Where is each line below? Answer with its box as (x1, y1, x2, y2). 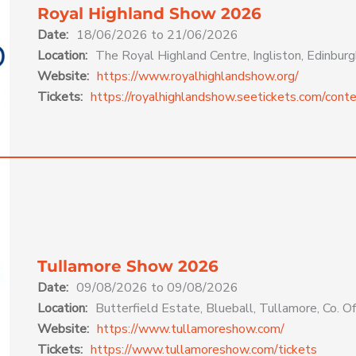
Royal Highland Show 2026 (37, 3, 261, 23)
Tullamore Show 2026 (37, 257, 219, 277)
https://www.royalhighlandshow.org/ (96, 67, 299, 85)
